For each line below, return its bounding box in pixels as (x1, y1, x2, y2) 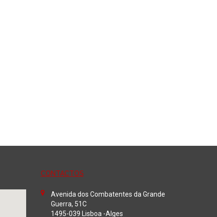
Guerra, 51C (50, 200, 87, 208)
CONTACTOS (40, 170, 84, 177)
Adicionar (91, 4, 122, 12)
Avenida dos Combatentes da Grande (50, 190, 165, 198)
